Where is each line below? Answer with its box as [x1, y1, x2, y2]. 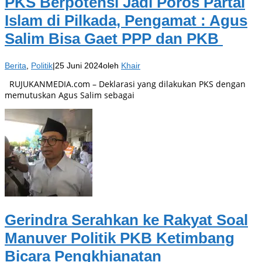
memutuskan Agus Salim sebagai [5, 89, 135, 101]
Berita [5, 60, 26, 70]
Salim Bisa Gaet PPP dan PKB [5, 30, 223, 48]
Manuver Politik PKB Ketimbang [5, 229, 235, 247]
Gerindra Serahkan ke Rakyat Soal [5, 211, 248, 229]
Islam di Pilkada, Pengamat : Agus [5, 12, 247, 30]
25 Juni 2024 [55, 60, 103, 70]
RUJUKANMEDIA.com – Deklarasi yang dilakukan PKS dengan [5, 78, 246, 89]
